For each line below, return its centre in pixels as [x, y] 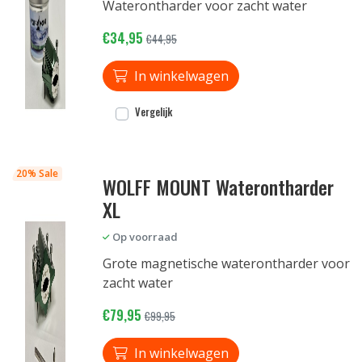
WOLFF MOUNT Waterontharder [218, 187]
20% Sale [37, 173]
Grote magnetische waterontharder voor [226, 263]
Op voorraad [145, 237]
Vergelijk [154, 112]
